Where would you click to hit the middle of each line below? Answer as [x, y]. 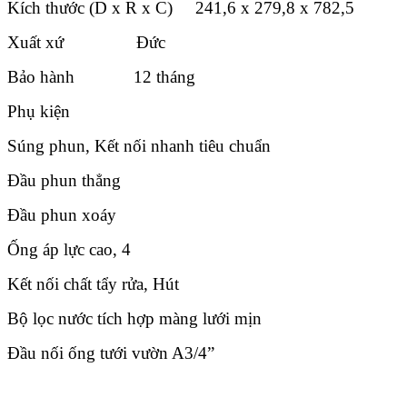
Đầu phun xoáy [62, 214]
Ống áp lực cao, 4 [69, 249]
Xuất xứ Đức [86, 42]
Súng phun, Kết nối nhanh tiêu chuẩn [139, 145]
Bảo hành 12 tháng [101, 76]
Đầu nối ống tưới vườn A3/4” [111, 352]
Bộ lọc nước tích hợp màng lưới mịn [134, 318]
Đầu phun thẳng [64, 180]
